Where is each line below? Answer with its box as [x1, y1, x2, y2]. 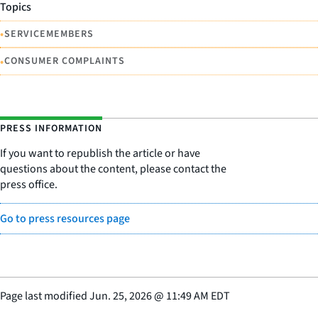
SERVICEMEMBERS [4, 26, 94, 41]
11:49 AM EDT [166, 287, 230, 304]
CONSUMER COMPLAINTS [4, 54, 125, 69]
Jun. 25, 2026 [89, 287, 152, 304]
